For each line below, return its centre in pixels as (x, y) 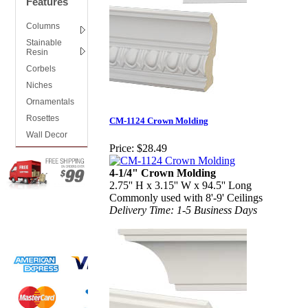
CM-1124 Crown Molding (159, 121)
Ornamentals (50, 102)
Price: (122, 148)
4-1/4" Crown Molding (163, 173)
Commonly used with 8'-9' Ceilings (186, 197)
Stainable (44, 43)
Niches (39, 85)
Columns (43, 26)
